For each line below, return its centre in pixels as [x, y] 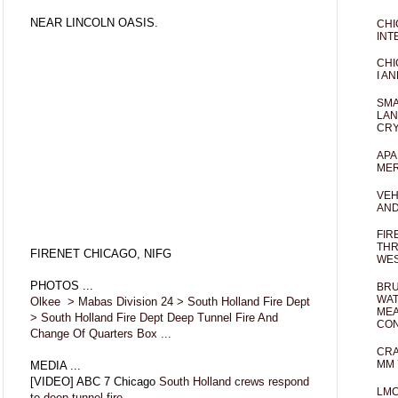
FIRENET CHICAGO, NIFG [101, 253]
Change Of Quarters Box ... [101, 333]
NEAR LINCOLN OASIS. [94, 22]
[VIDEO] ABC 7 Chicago [95, 381]
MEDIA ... [56, 365]
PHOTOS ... [62, 285]
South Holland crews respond [234, 381]
